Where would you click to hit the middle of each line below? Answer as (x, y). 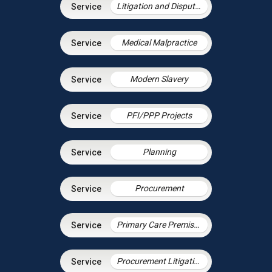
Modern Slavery (159, 79)
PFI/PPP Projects (159, 116)
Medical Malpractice (159, 43)
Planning (159, 152)
